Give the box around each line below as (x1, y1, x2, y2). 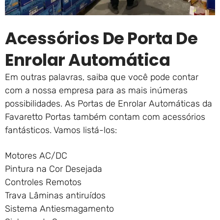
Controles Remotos (5, 177, 82, 188)
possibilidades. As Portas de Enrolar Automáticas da (5, 98, 212, 110)
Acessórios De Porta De (5, 27, 197, 51)
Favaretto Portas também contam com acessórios (5, 111, 205, 123)
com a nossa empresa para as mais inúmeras (5, 85, 188, 96)
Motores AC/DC (5, 150, 67, 162)
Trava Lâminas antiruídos (5, 190, 106, 201)
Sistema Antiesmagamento (5, 203, 114, 215)
